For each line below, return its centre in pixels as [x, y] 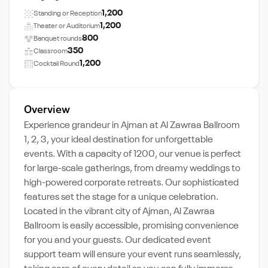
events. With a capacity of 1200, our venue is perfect [133, 154]
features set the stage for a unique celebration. [121, 197]
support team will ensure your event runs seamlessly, [133, 255]
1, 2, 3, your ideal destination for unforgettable [118, 140]
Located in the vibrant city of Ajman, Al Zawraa [119, 212]
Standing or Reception [68, 13]
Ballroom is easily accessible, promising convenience [131, 226]
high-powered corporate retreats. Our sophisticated [131, 183]
